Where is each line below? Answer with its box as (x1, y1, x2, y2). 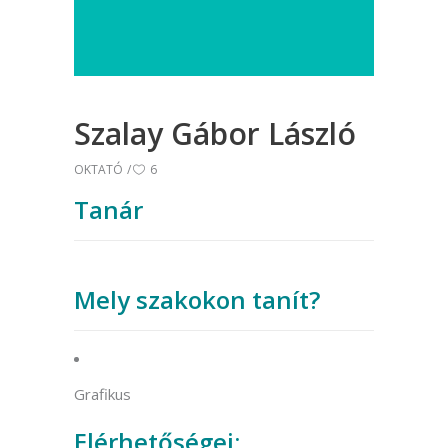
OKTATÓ (74, 161, 123, 179)
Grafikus (74, 384, 131, 405)
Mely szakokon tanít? (74, 283, 320, 317)
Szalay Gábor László (74, 113, 356, 155)
